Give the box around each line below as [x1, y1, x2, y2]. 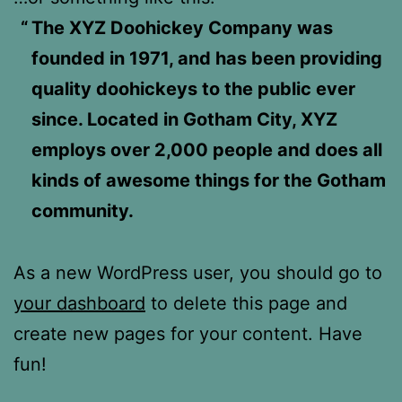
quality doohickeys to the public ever [31, 77, 355, 100]
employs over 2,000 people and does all [31, 138, 382, 161]
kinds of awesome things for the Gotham [31, 169, 386, 191]
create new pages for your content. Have [13, 322, 363, 345]
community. [31, 199, 134, 222]
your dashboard [13, 292, 145, 314]
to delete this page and [145, 292, 347, 314]
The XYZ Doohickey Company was [31, 16, 333, 39]
